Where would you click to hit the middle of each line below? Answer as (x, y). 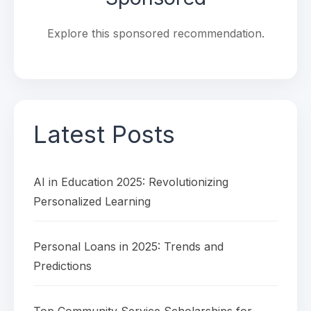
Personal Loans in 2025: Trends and (128, 246)
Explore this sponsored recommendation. (155, 33)
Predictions (62, 266)
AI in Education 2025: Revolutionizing (131, 182)
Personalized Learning (92, 201)
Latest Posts (104, 134)
